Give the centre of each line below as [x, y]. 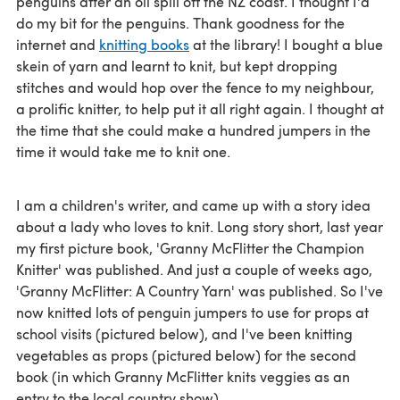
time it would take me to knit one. [123, 151]
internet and [58, 44]
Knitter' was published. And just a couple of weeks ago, [194, 269]
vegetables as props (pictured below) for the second [186, 354]
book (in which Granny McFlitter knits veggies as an [183, 376]
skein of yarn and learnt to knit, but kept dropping [177, 65]
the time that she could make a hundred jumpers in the [193, 129]
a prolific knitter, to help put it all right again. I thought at [200, 108]
